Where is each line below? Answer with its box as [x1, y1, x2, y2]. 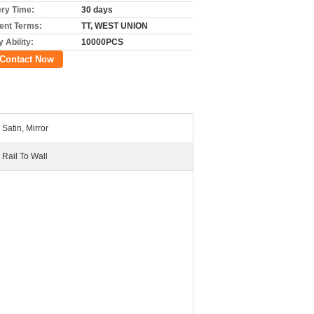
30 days [81, 5, 113, 15]
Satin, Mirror [2, 123, 48, 133]
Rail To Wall [2, 151, 48, 161]
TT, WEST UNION [81, 21, 148, 31]
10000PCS [81, 37, 123, 47]
